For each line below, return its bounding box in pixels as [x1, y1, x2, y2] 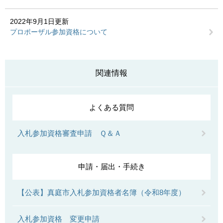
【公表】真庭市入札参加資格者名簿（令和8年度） [17, 188, 186, 197]
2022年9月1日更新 [10, 17, 69, 25]
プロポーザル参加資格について [10, 28, 108, 36]
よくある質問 [89, 103, 134, 111]
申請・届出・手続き [78, 162, 145, 171]
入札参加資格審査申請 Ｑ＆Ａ [17, 129, 121, 137]
